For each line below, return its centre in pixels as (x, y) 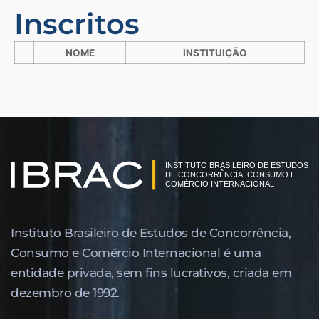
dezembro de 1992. (65, 292)
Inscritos (77, 23)
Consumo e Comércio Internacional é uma (136, 252)
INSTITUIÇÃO (215, 52)
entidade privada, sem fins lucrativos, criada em (151, 272)
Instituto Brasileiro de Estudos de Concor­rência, (151, 232)
